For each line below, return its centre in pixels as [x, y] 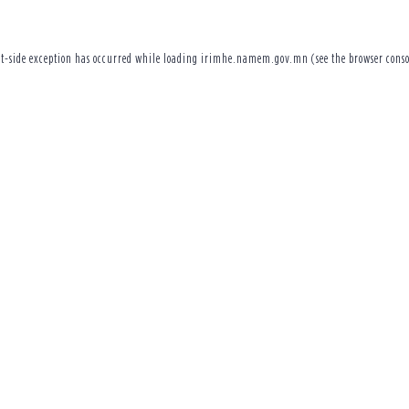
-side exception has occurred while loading [102, 58]
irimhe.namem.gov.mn [254, 58]
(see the [327, 58]
